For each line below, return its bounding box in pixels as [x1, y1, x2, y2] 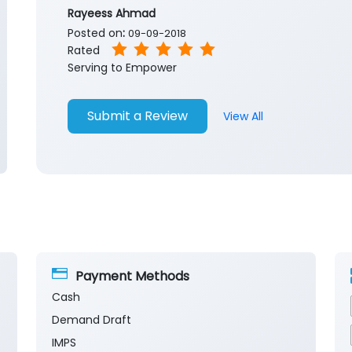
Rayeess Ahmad [68, 5, 156, 22]
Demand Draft [52, 312, 131, 328]
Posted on [68, 25, 123, 42]
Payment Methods [75, 266, 189, 285]
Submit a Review [87, 107, 188, 126]
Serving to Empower [68, 60, 177, 76]
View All [223, 108, 263, 124]
